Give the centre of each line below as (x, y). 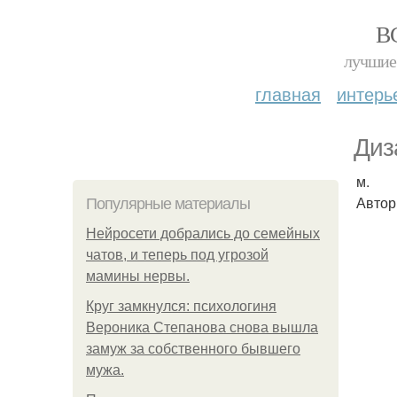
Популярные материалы (168, 204)
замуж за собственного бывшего (193, 349)
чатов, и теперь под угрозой (177, 255)
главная (288, 93)
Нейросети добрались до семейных (203, 234)
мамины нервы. (138, 276)
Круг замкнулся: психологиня (181, 306)
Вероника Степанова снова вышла (202, 327)
